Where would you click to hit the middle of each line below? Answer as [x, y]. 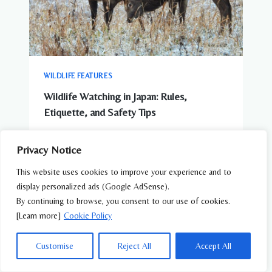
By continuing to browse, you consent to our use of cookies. [123, 201]
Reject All [134, 246]
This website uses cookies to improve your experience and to [124, 172]
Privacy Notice [49, 150]
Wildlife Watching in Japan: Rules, [115, 97]
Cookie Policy [88, 216]
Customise [55, 246]
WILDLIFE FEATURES [78, 76]
